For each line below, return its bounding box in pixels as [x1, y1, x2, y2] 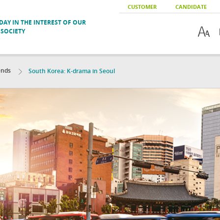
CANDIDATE [175, 3, 207, 10]
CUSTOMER [128, 3, 157, 10]
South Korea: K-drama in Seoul [27, 67, 115, 76]
